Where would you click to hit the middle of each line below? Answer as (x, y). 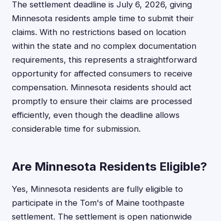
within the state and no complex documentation (104, 46)
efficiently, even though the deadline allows (96, 115)
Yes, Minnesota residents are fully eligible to (97, 189)
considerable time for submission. (76, 129)
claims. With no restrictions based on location (99, 32)
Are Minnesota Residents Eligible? (110, 166)
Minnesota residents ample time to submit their (103, 18)
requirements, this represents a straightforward (104, 60)
